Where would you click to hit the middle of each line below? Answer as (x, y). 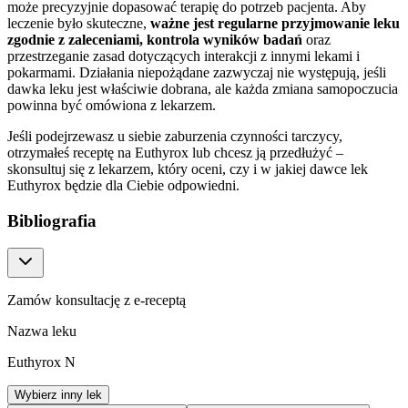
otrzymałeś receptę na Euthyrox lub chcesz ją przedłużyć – (175, 152)
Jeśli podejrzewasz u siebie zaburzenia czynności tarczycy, (175, 136)
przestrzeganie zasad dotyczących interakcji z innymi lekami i (184, 56)
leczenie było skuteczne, (79, 23)
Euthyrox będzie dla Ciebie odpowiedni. (123, 185)
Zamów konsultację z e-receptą (97, 301)
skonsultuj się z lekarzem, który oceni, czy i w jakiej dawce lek (188, 168)
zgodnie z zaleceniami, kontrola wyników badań (155, 39)
